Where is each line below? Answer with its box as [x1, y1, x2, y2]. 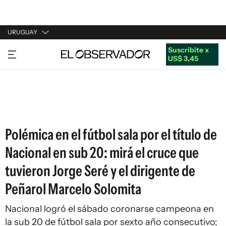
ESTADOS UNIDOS [8, 104, 70, 113]
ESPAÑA [8, 85, 35, 94]
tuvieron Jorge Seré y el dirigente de [5, 161, 195, 180]
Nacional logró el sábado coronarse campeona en [5, 203, 214, 214]
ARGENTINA [8, 66, 49, 75]
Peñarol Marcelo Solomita [5, 180, 141, 198]
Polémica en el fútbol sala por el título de [5, 125, 217, 144]
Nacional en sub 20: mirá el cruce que [5, 143, 199, 162]
